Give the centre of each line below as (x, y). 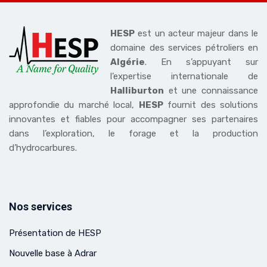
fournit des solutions (211, 105)
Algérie (128, 62)
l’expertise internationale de (184, 77)
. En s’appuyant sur (201, 62)
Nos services (41, 207)
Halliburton (137, 91)
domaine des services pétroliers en (184, 48)
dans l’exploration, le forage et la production (133, 134)
